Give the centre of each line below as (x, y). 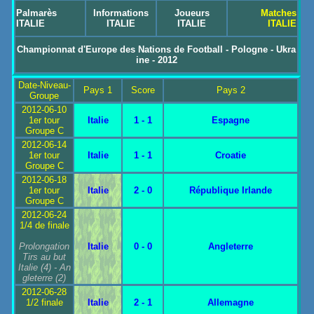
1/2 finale (44, 302)
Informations (121, 13)
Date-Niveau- (44, 85)
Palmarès (37, 13)
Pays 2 (231, 90)
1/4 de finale (44, 225)
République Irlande (231, 190)
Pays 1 (98, 90)
